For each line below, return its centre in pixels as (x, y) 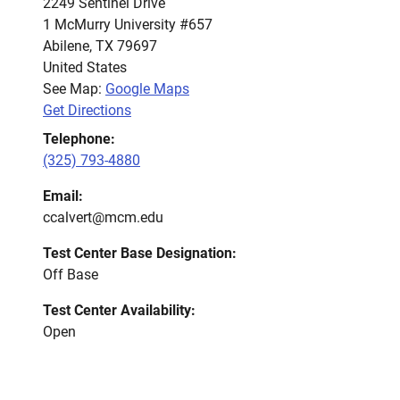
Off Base (71, 275)
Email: (63, 196)
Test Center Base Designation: (140, 253)
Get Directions (87, 110)
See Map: (74, 89)
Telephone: (79, 139)
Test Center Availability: (119, 310)
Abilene (66, 46)
